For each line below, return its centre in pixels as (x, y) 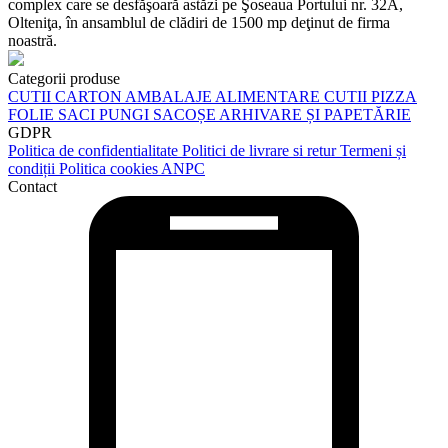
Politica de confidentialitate (95, 150)
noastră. (32, 40)
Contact (32, 186)
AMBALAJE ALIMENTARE (224, 96)
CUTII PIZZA (370, 96)
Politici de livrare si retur (261, 150)
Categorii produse (64, 78)
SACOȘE (186, 114)
